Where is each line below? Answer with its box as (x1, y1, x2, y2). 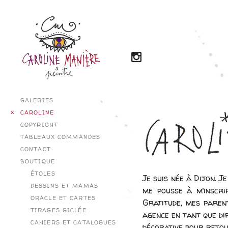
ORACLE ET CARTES (31, 194, 96, 202)
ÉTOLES (31, 169, 55, 178)
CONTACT (20, 145, 51, 153)
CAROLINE (20, 108, 54, 117)
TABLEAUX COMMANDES (20, 133, 101, 141)
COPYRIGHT (20, 121, 59, 129)
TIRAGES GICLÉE (31, 206, 87, 214)
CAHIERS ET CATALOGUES (31, 218, 117, 226)
